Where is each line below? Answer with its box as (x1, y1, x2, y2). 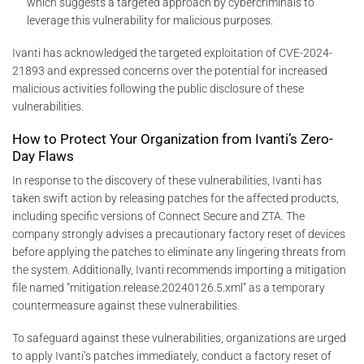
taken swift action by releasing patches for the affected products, (12, 192, 339, 206)
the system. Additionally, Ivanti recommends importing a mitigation (12, 263, 346, 277)
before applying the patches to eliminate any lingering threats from (12, 245, 345, 259)
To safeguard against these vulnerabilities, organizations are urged (12, 331, 346, 345)
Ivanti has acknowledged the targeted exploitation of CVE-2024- (12, 46, 332, 60)
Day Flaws (12, 147, 74, 164)
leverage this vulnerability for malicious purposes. (27, 14, 274, 28)
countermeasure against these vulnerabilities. (12, 299, 240, 313)
